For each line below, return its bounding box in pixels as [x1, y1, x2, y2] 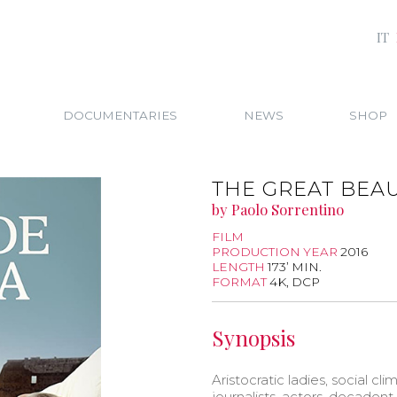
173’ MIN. [268, 260, 322, 275]
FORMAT [212, 275, 269, 290]
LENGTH [212, 260, 268, 275]
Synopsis [212, 323, 295, 352]
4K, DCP [269, 275, 320, 290]
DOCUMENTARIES [63, 107, 178, 122]
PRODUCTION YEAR [212, 245, 340, 260]
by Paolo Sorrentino [212, 198, 344, 219]
